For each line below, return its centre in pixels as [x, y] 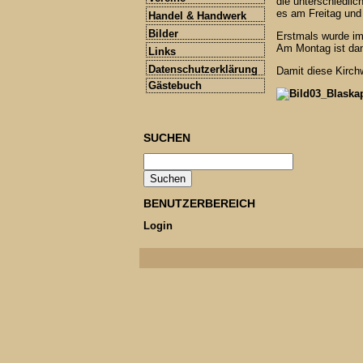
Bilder [163, 34]
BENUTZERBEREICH [199, 204]
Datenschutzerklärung [203, 70]
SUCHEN [167, 137]
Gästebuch [175, 86]
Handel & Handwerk [197, 16]
